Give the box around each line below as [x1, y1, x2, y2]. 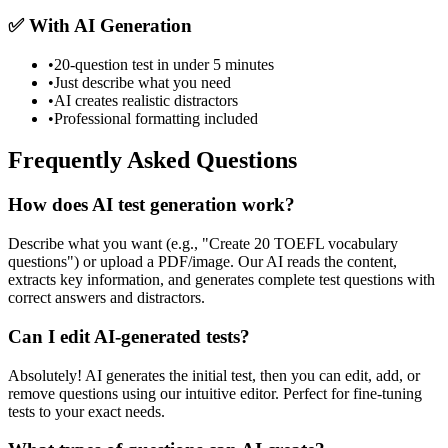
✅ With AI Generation [8, 14, 192, 36]
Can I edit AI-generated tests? [8, 325, 250, 347]
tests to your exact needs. [8, 402, 165, 420]
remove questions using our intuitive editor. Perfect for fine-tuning [8, 384, 422, 402]
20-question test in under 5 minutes [54, 55, 274, 73]
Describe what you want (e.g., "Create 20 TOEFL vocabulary [8, 235, 398, 253]
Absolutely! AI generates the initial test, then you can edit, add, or [8, 366, 420, 384]
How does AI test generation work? [8, 194, 295, 216]
